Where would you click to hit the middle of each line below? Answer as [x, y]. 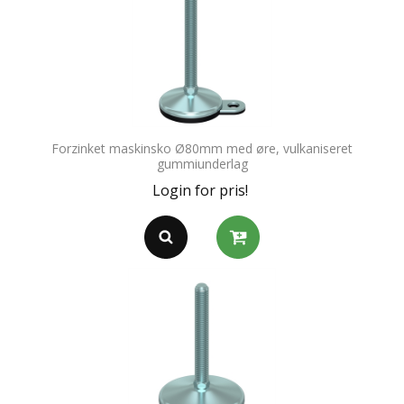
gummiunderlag [202, 164]
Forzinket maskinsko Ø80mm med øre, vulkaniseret [202, 149]
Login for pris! [200, 191]
